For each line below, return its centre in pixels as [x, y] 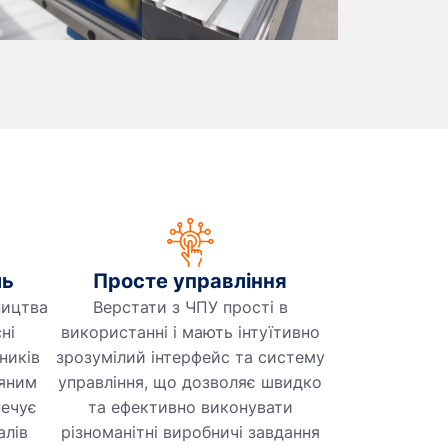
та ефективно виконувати [190, 407]
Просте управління [190, 281]
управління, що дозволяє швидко [190, 382]
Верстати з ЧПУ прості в [190, 307]
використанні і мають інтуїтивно [190, 332]
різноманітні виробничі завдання [190, 432]
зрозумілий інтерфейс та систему [190, 357]
